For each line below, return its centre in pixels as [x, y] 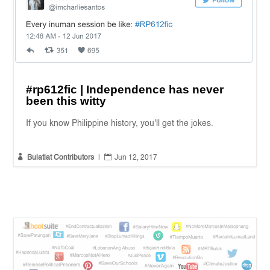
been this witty [66, 101]
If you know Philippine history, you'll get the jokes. [120, 124]
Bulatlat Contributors [61, 158]
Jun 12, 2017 [136, 158]
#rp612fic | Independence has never [125, 90]
